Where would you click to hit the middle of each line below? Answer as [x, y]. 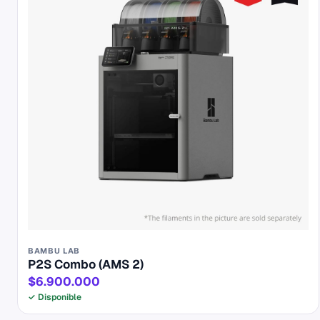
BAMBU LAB [54, 250]
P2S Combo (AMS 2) [86, 264]
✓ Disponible [55, 297]
